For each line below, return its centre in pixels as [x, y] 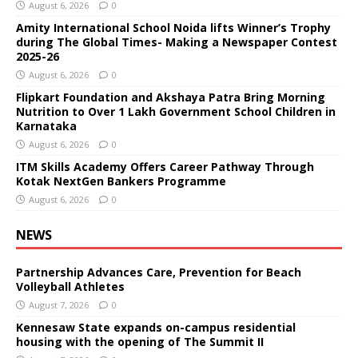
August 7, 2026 [59, 304]
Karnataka [46, 125]
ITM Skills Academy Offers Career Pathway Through [165, 166]
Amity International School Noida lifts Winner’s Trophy [173, 27]
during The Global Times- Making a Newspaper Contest [177, 42]
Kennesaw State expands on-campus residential [156, 327]
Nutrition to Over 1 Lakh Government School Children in [176, 111]
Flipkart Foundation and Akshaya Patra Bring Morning [171, 97]
